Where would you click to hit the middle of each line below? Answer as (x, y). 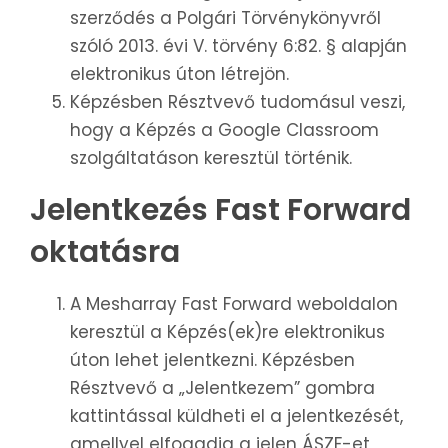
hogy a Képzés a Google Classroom (224, 130)
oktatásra (105, 252)
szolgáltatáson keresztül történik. (211, 158)
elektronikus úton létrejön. (179, 74)
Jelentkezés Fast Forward (220, 210)
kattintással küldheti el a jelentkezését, (236, 416)
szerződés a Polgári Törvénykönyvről (225, 18)
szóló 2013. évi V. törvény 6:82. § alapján (238, 46)
